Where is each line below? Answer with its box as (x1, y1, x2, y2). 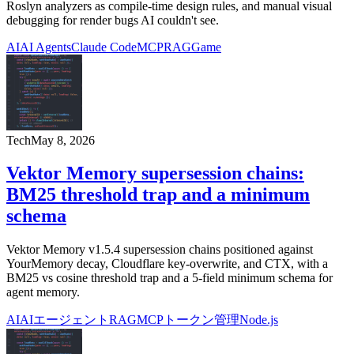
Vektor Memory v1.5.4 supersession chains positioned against (6, 243, 313, 257)
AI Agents (20, 40, 71, 54)
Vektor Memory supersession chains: (6, 163, 304, 184)
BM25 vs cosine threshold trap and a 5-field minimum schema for (6, 271, 333, 285)
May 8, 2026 (31, 133, 95, 147)
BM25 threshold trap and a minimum (6, 184, 310, 205)
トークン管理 (164, 313, 239, 327)
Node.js (239, 313, 278, 327)
